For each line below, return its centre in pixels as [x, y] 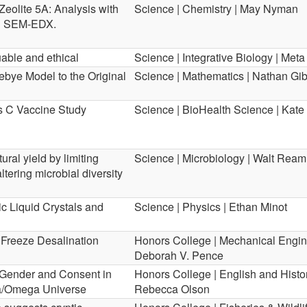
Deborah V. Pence [179, 255]
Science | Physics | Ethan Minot [211, 207]
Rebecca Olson [172, 289]
